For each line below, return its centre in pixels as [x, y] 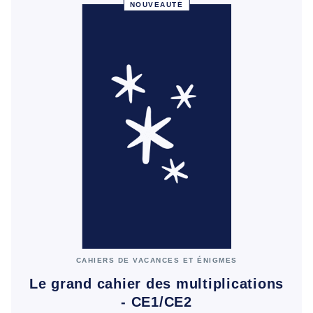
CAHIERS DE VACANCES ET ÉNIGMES [156, 261]
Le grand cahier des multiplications [156, 283]
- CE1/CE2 [156, 301]
